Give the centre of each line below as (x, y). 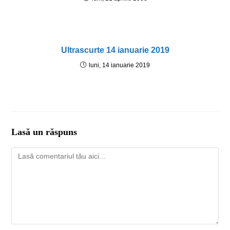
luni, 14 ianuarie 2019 (119, 65)
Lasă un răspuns (44, 132)
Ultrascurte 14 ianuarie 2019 (115, 50)
